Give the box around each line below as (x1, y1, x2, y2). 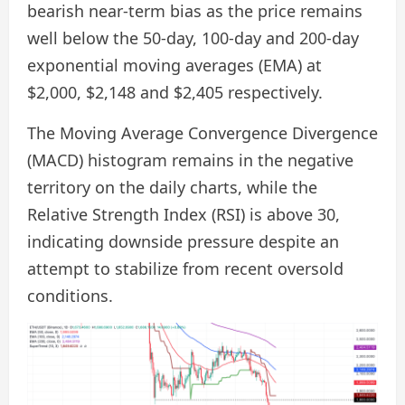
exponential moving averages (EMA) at (27, 53, 322, 76)
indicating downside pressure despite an (27, 230, 339, 252)
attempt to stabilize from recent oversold (27, 257, 344, 279)
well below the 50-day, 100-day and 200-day (27, 26, 359, 49)
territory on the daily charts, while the (27, 175, 317, 198)
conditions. (27, 284, 113, 306)
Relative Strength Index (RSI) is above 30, (27, 202, 340, 225)
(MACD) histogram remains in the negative (27, 148, 353, 171)
